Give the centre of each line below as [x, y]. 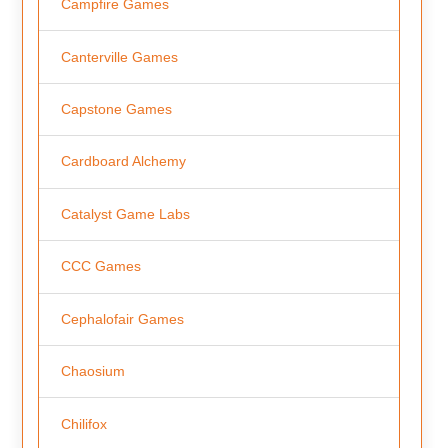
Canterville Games [119, 56]
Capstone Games [116, 109]
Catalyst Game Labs [125, 213]
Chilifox [83, 423]
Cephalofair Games [122, 318]
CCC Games [100, 266]
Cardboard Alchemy [123, 161]
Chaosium [92, 371]
